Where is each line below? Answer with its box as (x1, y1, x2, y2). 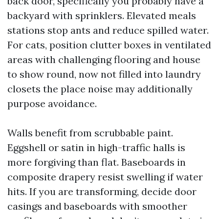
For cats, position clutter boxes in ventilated (7, 39, 211, 51)
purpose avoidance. (7, 97, 97, 109)
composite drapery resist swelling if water (7, 171, 203, 183)
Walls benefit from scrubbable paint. (7, 127, 173, 139)
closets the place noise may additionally (7, 83, 193, 95)
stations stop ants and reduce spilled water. (7, 24, 209, 36)
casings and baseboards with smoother (7, 200, 187, 212)
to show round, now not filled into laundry (7, 68, 201, 80)
